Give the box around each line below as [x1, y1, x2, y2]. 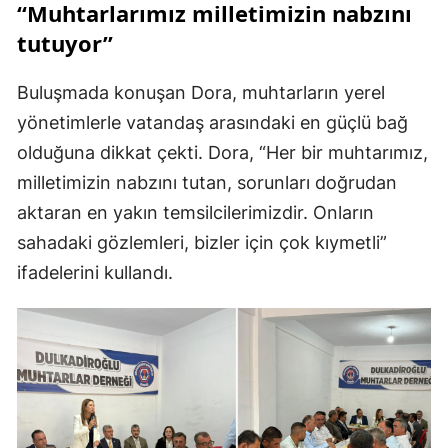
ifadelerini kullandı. [17, 262, 173, 284]
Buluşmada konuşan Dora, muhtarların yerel [17, 82, 385, 104]
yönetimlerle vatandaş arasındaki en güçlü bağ [17, 112, 408, 134]
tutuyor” [17, 28, 113, 59]
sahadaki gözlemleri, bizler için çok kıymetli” [17, 232, 387, 254]
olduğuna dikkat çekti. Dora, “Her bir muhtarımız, [17, 142, 428, 164]
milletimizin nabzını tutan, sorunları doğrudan [17, 172, 397, 194]
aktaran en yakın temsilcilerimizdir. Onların [17, 202, 374, 224]
